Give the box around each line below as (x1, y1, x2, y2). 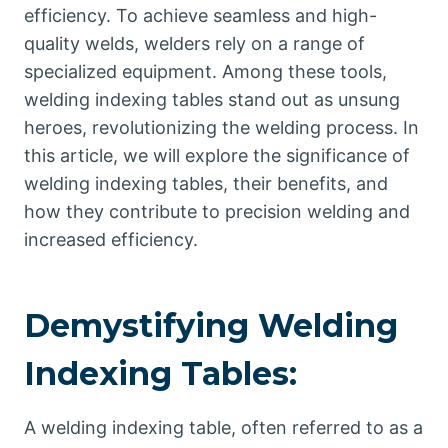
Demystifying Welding (24, 306, 398, 346)
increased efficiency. (24, 229, 198, 251)
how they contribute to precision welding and (24, 201, 410, 223)
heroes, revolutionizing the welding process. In (24, 117, 419, 139)
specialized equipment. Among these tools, (24, 61, 387, 83)
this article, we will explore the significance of (24, 145, 410, 167)
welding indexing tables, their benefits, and (24, 173, 388, 195)
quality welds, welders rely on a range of (24, 33, 365, 55)
